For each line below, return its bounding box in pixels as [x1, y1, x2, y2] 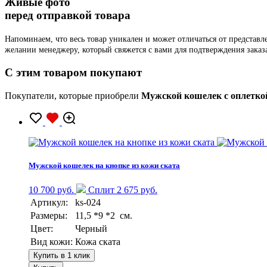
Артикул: [30, 197, 68, 207]
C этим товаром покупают [5, 66, 142, 79]
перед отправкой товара [5, 9, 131, 22]
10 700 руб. [29, 184, 74, 195]
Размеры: [30, 210, 67, 221]
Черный [75, 223, 107, 234]
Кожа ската [75, 236, 120, 247]
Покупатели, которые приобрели [5, 90, 141, 101]
